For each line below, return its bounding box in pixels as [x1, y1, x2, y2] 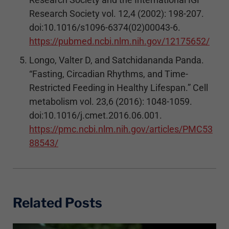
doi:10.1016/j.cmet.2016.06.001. [29, 109, 162, 121]
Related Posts [13, 194, 102, 211]
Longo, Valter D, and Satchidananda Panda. [29, 54, 204, 65]
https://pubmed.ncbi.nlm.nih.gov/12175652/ [29, 35, 210, 47]
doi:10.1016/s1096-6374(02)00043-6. [29, 21, 180, 33]
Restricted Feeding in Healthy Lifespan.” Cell [29, 82, 208, 93]
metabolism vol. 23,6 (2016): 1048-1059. [29, 96, 192, 107]
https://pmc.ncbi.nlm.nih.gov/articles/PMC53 [29, 123, 213, 134]
